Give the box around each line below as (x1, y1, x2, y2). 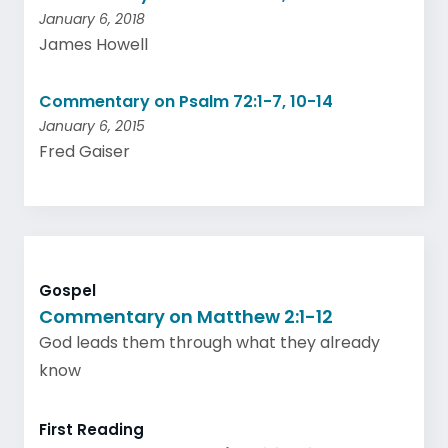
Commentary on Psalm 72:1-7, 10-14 (39, 90, 333, 113)
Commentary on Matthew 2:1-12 (39, 303, 333, 329)
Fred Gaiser (39, 140, 130, 163)
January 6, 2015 (39, 116, 145, 136)
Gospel (39, 280, 96, 301)
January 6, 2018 (39, 9, 145, 29)
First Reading (39, 418, 144, 440)
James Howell (39, 33, 148, 56)
